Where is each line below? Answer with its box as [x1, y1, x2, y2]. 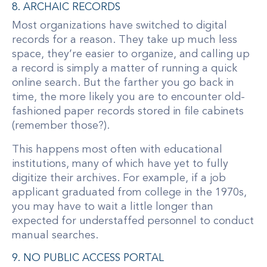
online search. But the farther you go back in [12, 77, 234, 89]
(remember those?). [12, 120, 110, 132]
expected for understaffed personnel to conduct [12, 216, 254, 227]
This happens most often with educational [12, 144, 222, 156]
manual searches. [12, 230, 98, 241]
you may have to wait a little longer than [12, 201, 213, 213]
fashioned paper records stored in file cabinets [12, 106, 244, 117]
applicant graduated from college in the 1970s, [12, 187, 247, 198]
